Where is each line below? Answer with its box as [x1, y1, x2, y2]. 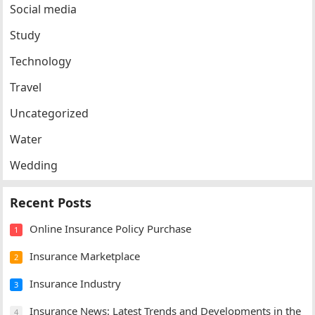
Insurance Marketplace [30, 249, 141, 264]
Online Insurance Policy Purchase [30, 221, 192, 236]
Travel [10, 79, 42, 96]
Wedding [10, 157, 58, 174]
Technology [10, 53, 72, 70]
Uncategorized [10, 105, 89, 122]
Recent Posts [10, 194, 92, 212]
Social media [10, 1, 77, 18]
